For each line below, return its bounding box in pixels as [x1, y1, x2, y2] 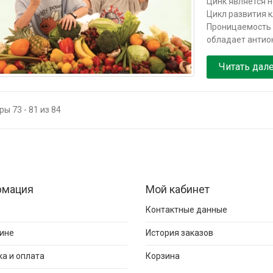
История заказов [146, 228, 213, 238]
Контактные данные [146, 205, 227, 214]
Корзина [146, 251, 180, 261]
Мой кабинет [146, 183, 210, 196]
